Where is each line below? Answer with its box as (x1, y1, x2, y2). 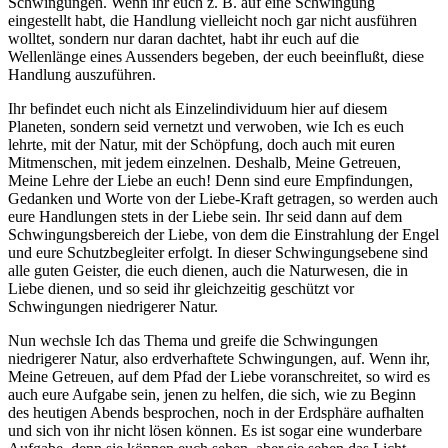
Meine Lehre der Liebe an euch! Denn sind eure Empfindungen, (8, 172, 413, 190)
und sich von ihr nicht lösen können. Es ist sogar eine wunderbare (8, 422, 422, 440)
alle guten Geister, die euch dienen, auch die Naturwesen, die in (8, 262, 408, 280)
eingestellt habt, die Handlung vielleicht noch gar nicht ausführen (8, 12, 417, 30)
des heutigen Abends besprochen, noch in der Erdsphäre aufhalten (8, 404, 424, 422)
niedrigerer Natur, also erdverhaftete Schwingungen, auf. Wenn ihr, (8, 350, 430, 368)
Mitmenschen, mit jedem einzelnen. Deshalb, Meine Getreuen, (8, 154, 401, 172)
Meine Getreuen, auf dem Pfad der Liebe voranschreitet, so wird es (8, 368, 430, 386)
